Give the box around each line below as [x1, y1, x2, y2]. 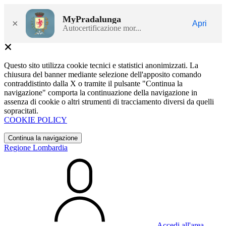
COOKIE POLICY [4, 116, 67, 124]
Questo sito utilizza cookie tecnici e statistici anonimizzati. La [4, 61, 198, 70]
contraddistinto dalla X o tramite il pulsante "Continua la [4, 79, 183, 88]
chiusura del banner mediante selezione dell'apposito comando [4, 70, 201, 79]
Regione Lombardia [4, 143, 68, 152]
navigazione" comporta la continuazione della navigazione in [4, 88, 197, 97]
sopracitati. [4, 106, 38, 115]
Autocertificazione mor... [63, 23, 141, 32]
